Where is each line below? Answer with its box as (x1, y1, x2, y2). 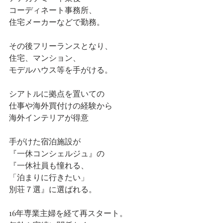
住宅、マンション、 (9, 52, 81, 63)
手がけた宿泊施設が (9, 135, 81, 146)
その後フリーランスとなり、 (9, 40, 112, 51)
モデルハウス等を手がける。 (9, 64, 112, 75)
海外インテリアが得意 (9, 111, 89, 122)
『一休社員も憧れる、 (9, 159, 89, 170)
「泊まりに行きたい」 (9, 171, 89, 182)
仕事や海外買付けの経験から (9, 100, 112, 111)
